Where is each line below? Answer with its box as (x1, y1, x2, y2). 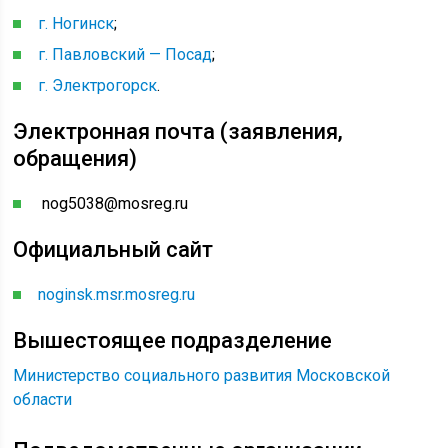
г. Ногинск (38, 14, 115, 33)
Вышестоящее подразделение (13, 328, 333, 353)
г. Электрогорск (38, 76, 158, 95)
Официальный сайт (13, 237, 214, 262)
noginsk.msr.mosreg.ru (38, 285, 196, 304)
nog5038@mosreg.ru (38, 194, 189, 213)
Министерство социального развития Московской (13, 366, 391, 385)
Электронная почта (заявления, (13, 119, 344, 144)
